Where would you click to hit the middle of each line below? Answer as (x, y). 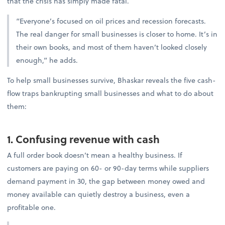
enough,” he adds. (48, 60)
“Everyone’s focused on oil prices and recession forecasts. (111, 21)
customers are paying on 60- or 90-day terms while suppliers (108, 168)
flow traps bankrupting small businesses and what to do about (110, 93)
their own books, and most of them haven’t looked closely (112, 47)
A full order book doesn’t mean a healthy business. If (95, 155)
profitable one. (32, 207)
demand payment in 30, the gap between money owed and (106, 181)
